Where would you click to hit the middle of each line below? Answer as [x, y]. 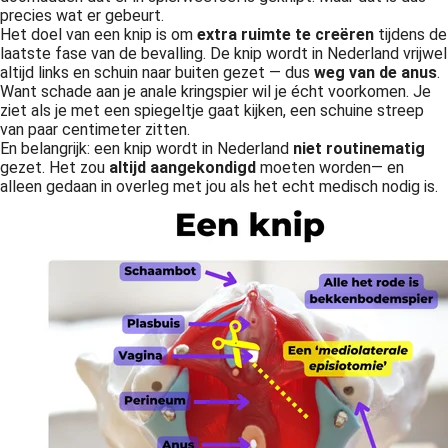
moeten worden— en [330, 167]
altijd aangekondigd [182, 167]
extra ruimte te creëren [287, 34]
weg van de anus [375, 72]
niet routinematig [359, 148]
